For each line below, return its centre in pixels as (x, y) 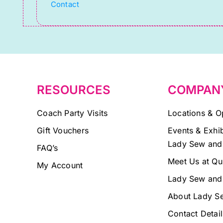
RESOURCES (74, 90)
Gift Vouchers (63, 131)
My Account (60, 166)
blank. (63, 53)
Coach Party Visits (72, 113)
